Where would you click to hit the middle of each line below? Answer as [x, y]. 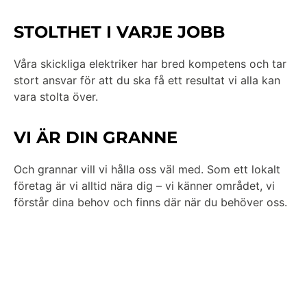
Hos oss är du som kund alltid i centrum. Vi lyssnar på [153, 295]
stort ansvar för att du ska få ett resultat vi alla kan [147, 80]
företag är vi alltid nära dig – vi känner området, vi [144, 186]
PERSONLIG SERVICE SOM [126, 244]
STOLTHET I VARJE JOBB [119, 32]
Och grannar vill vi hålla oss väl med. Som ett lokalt [147, 170]
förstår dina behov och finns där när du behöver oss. [150, 202]
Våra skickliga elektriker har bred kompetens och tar [150, 63]
